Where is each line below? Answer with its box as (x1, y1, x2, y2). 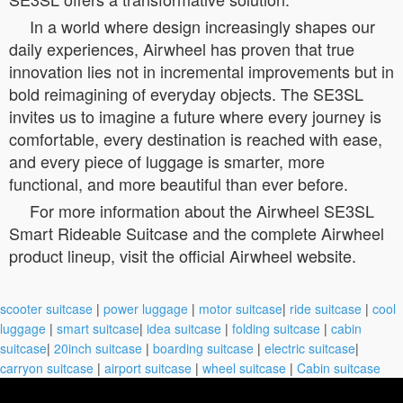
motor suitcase (199, 299, 282, 318)
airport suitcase (104, 358, 192, 377)
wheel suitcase (202, 358, 286, 377)
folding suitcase (232, 318, 320, 337)
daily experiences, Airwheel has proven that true (9, 36, 354, 60)
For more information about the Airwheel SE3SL (30, 198, 374, 222)
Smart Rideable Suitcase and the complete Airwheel (9, 220, 384, 245)
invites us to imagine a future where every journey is (9, 103, 381, 128)
